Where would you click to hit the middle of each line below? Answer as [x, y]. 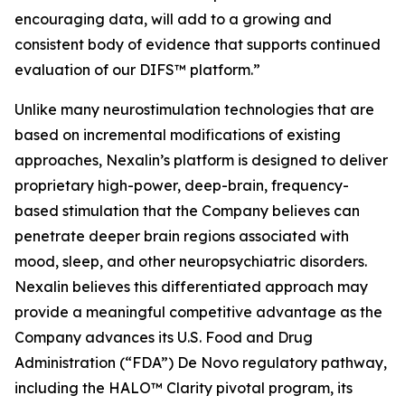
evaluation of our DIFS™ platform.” [137, 70]
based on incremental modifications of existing [178, 135]
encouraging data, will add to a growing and [173, 19]
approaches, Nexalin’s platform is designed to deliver [201, 160]
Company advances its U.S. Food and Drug [164, 337]
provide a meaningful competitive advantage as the [198, 312]
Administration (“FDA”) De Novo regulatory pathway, [201, 363]
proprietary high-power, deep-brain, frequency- [182, 185]
